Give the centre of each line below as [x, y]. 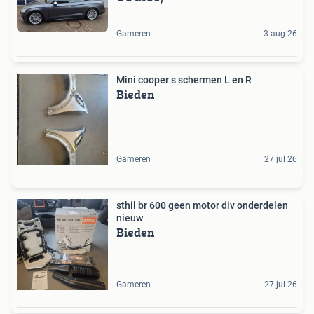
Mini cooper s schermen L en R [184, 80]
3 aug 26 [280, 34]
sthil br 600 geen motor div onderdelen [202, 206]
